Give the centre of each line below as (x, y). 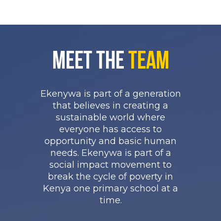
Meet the (90, 62)
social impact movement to (110, 165)
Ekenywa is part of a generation (110, 93)
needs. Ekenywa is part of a (110, 153)
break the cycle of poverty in (110, 176)
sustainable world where (110, 117)
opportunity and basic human (110, 141)
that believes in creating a (110, 105)
